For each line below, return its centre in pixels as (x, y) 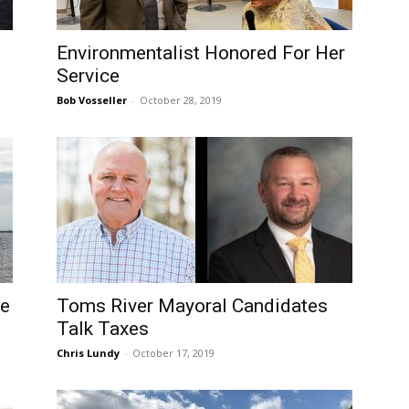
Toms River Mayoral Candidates (192, 306)
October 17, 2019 (173, 353)
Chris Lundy (88, 353)
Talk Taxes (103, 329)
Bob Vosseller (92, 100)
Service (88, 76)
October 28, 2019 (181, 100)
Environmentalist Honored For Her (201, 53)
